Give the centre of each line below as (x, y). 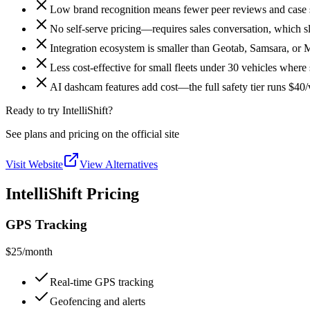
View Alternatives (119, 165)
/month (37, 251)
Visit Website (34, 165)
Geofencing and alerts (98, 301)
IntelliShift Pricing (72, 194)
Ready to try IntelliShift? (59, 111)
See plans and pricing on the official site (92, 134)
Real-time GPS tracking (102, 282)
